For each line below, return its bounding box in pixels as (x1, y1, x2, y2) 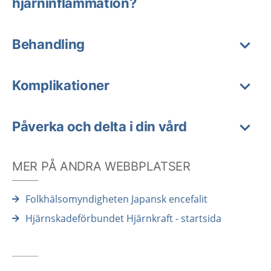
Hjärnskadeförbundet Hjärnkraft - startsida (25, 212, 221, 225)
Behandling (12, 36, 85, 52)
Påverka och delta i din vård (12, 119, 187, 134)
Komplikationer (12, 77, 109, 93)
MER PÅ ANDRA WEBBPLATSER (12, 159, 191, 174)
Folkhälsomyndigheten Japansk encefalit (25, 192, 207, 206)
